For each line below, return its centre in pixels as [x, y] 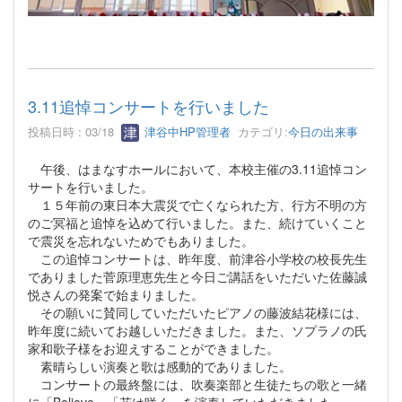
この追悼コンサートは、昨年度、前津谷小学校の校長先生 [197, 259]
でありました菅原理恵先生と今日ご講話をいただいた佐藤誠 [197, 277]
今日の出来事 [323, 131]
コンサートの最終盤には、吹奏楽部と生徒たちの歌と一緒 [197, 385]
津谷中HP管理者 [186, 131]
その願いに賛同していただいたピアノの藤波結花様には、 [197, 313]
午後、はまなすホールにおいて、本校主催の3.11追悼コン [197, 169]
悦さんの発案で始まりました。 [116, 295]
